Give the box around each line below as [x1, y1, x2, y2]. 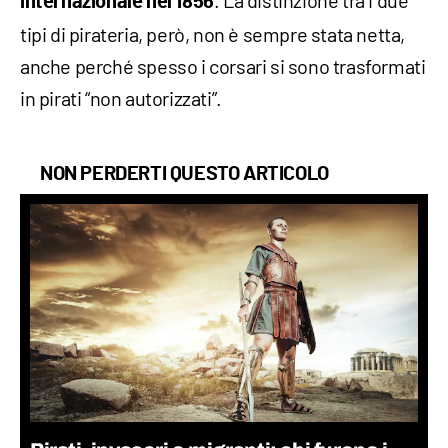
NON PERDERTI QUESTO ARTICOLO [40, 163, 329, 184]
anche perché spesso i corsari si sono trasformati [20, 53, 426, 78]
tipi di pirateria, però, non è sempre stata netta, [20, 21, 406, 46]
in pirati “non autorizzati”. [20, 85, 222, 110]
